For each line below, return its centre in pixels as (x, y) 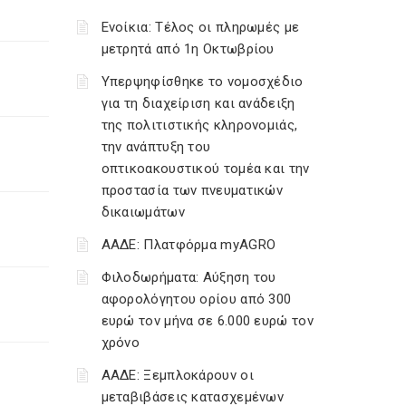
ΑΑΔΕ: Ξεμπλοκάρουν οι (177, 375)
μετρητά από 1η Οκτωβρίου (188, 49)
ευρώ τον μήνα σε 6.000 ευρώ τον (207, 321)
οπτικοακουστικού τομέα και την (205, 169)
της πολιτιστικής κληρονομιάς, (199, 125)
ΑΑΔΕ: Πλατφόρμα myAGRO (188, 245)
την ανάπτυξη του (156, 147)
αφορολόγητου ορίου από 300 (196, 299)
